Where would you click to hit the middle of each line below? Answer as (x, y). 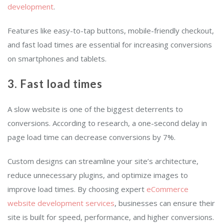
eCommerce (167, 189)
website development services (61, 203)
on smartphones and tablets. (57, 59)
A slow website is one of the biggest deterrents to (95, 109)
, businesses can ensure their (165, 203)
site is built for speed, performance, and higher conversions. (111, 217)
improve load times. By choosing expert (77, 189)
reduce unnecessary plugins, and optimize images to (98, 175)
